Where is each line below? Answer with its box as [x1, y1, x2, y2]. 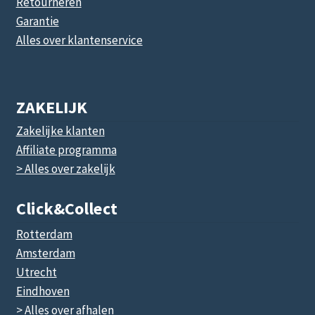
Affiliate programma [15, 142, 117, 158]
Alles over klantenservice [15, 32, 143, 49]
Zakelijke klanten [15, 123, 105, 139]
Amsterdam [15, 245, 75, 262]
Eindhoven [15, 283, 70, 300]
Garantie [15, 13, 59, 30]
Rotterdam [15, 226, 72, 243]
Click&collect [15, 198, 117, 220]
